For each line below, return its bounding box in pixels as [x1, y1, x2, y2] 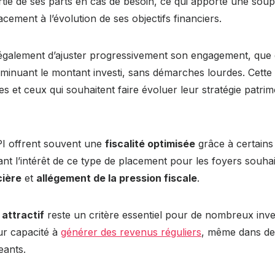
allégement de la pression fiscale [36, 171, 197, 184]
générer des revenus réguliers [61, 225, 201, 238]
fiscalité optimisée [105, 137, 195, 150]
